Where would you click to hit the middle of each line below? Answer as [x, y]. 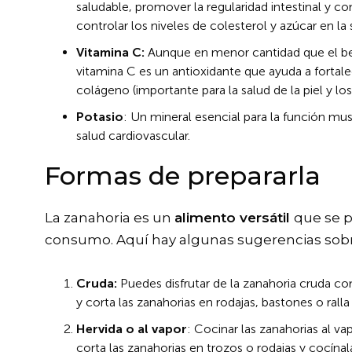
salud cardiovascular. [133, 136]
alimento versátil [234, 218]
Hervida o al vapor [132, 329]
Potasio [100, 117]
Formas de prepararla [183, 176]
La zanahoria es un [110, 218]
